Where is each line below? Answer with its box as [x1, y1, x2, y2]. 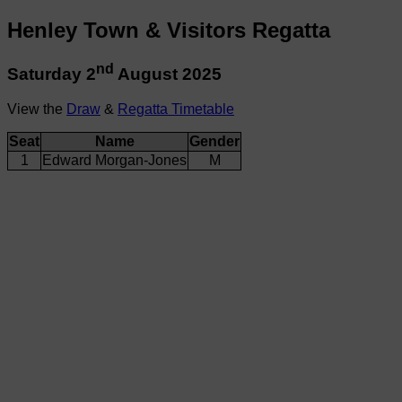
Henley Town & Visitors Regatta [7, 17, 330, 42]
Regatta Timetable [118, 100, 234, 117]
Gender [189, 133, 240, 149]
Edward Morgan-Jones [42, 152, 187, 168]
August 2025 [114, 65, 222, 84]
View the [7, 100, 66, 117]
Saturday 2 [7, 65, 96, 84]
